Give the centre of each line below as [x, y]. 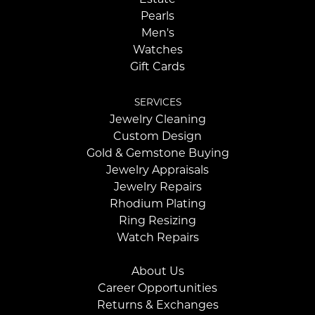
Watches [157, 50]
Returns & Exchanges [157, 305]
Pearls [157, 16]
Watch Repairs [157, 238]
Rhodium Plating [157, 204]
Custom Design [157, 136]
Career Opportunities [157, 288]
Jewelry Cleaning [157, 120]
